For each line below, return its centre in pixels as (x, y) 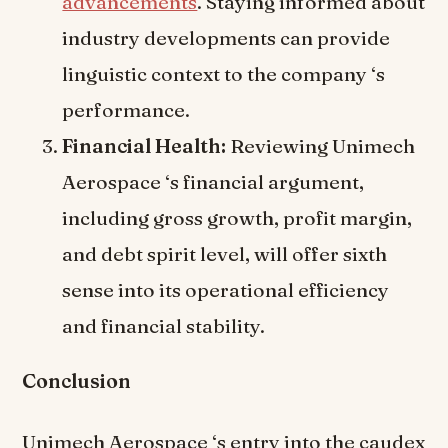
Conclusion (77, 381)
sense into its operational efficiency (226, 289)
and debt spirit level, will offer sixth (225, 253)
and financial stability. (164, 325)
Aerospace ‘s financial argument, (213, 181)
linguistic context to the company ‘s (224, 73)
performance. (126, 109)
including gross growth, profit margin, (237, 217)
